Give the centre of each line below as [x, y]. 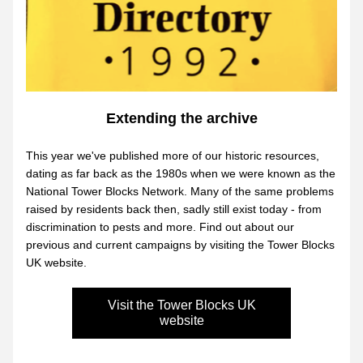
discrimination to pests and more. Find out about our [160, 227]
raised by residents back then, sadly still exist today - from [174, 209]
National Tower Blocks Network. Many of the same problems [180, 191]
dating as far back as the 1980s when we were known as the [181, 173]
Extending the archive [181, 118]
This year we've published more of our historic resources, [173, 156]
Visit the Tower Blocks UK [181, 305]
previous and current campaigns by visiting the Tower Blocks [180, 245]
